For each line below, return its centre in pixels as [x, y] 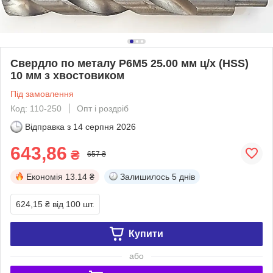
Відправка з [48, 126]
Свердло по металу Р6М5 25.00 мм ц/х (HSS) [129, 63]
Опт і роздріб [103, 108]
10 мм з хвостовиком [67, 75]
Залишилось [145, 176]
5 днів [183, 176]
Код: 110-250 [36, 108]
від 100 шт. [73, 204]
